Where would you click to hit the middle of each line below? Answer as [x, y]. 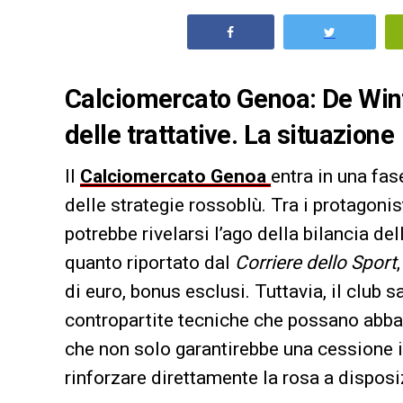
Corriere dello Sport [316, 262]
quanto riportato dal [150, 262]
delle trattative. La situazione [230, 134]
